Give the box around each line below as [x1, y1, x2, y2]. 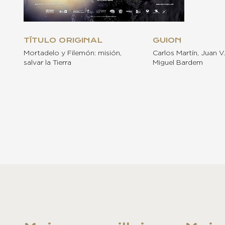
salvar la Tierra [24, 59, 71, 66]
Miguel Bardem [153, 59, 203, 66]
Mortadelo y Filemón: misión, [24, 49, 122, 57]
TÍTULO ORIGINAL [24, 35, 102, 45]
